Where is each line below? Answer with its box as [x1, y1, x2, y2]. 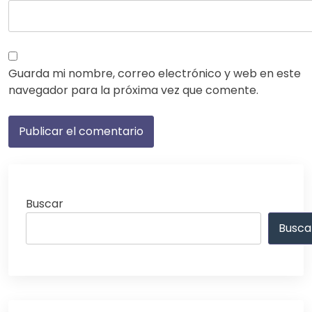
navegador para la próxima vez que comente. [8, 81, 258, 98]
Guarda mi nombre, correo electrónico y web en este [8, 65, 301, 81]
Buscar [26, 195, 63, 212]
